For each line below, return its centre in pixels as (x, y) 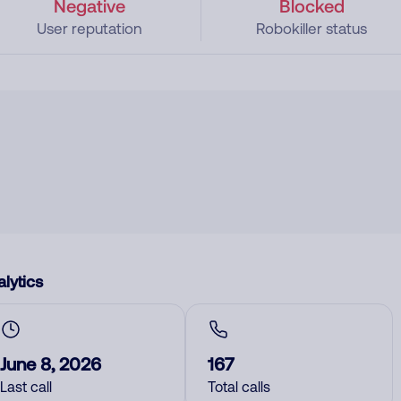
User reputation (89, 29)
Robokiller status (312, 29)
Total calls (239, 387)
